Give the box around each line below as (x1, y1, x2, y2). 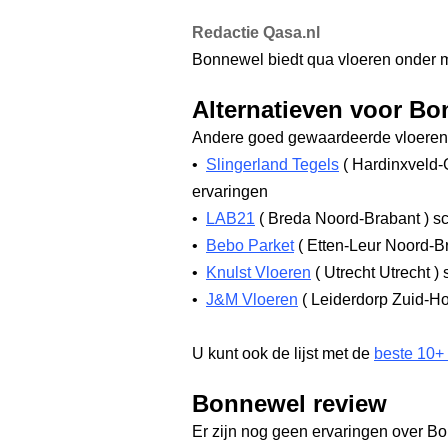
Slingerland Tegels (206, 156, 339, 173)
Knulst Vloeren (206, 264, 311, 281)
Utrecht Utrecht (320, 264, 434, 281)
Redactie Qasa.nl (192, 24, 320, 41)
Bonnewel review (192, 391, 387, 417)
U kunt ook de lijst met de (192, 345, 374, 362)
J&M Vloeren (206, 291, 298, 308)
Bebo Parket (206, 237, 294, 254)
